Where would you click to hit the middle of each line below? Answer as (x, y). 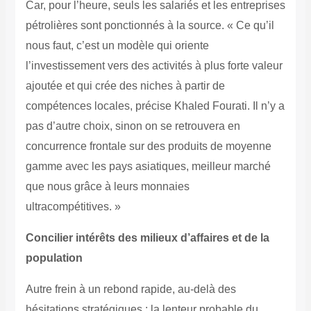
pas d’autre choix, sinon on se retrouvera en (133, 126)
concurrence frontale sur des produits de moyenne (148, 146)
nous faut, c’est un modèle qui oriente (117, 46)
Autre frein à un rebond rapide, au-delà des (131, 289)
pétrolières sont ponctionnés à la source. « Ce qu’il (150, 26)
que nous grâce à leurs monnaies (107, 187)
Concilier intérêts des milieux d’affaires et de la (147, 238)
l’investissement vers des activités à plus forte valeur (154, 66)
